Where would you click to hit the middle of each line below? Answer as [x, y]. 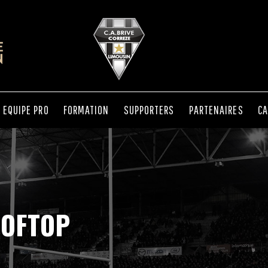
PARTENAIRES [216, 110]
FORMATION [86, 110]
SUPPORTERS [149, 110]
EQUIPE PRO [26, 110]
